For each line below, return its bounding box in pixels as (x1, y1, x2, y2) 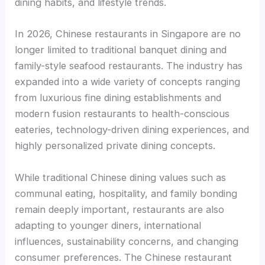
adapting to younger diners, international (15, 219, 202, 231)
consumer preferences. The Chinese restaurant (15, 251, 232, 263)
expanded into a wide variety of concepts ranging (15, 76, 241, 88)
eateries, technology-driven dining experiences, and (15, 124, 250, 136)
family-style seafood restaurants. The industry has (15, 60, 243, 72)
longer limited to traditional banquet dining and (15, 44, 227, 56)
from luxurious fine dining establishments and (15, 92, 222, 104)
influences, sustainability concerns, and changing (15, 235, 239, 247)
